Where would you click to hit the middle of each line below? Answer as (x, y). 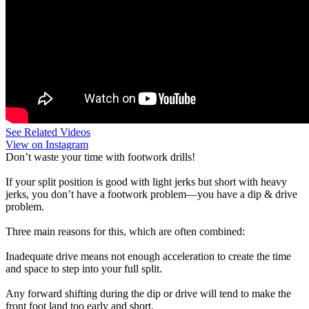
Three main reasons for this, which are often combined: (125, 231)
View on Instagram (47, 144)
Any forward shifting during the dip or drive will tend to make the (148, 293)
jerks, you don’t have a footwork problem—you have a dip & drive (151, 194)
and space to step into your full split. (84, 269)
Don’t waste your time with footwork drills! (100, 157)
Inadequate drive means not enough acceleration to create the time (148, 256)
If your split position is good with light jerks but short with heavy (146, 182)
